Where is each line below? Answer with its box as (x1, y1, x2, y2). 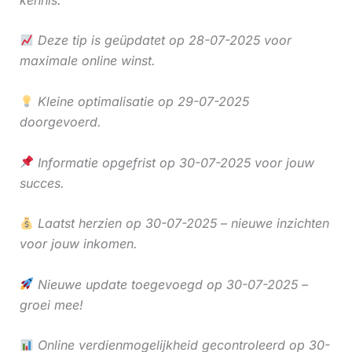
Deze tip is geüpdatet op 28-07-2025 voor (33, 32, 291, 49)
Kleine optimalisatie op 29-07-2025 (33, 93, 249, 109)
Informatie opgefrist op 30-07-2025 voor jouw (33, 154, 314, 170)
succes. (19, 174, 64, 191)
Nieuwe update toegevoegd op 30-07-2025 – (33, 276, 308, 292)
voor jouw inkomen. (19, 236, 137, 252)
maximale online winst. (19, 53, 156, 69)
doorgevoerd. (19, 113, 101, 130)
